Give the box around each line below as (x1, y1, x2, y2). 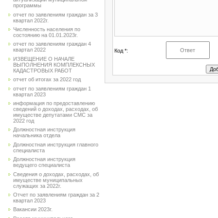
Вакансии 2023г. (13, 206, 53, 213)
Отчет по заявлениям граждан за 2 (13, 191, 99, 198)
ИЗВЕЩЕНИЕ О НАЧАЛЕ (13, 55, 74, 62)
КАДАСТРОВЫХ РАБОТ (13, 67, 72, 73)
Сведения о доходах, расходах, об (13, 171, 99, 177)
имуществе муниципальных (13, 177, 83, 183)
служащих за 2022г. (13, 182, 61, 189)
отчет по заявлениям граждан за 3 (13, 11, 98, 18)
